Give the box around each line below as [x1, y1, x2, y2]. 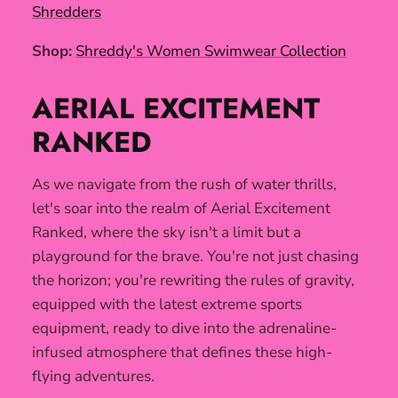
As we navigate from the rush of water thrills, [32, 173, 337, 195]
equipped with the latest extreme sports [32, 293, 302, 314]
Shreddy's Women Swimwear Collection [76, 40, 346, 61]
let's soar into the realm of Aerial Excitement [32, 197, 330, 219]
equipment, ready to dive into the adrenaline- [32, 317, 337, 338]
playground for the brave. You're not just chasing [32, 245, 359, 267]
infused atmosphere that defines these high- [32, 341, 332, 362]
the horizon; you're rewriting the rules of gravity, [32, 269, 354, 291]
